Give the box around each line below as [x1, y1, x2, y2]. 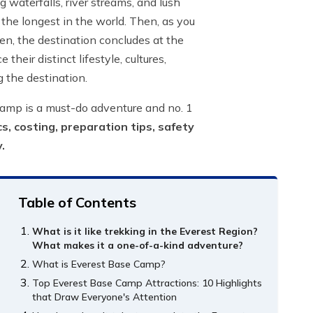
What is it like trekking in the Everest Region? [32, 225, 259, 238]
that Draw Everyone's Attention [32, 291, 177, 304]
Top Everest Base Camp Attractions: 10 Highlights [32, 277, 263, 290]
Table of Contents [18, 194, 137, 212]
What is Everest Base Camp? [32, 258, 166, 271]
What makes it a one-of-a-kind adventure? [32, 239, 244, 252]
